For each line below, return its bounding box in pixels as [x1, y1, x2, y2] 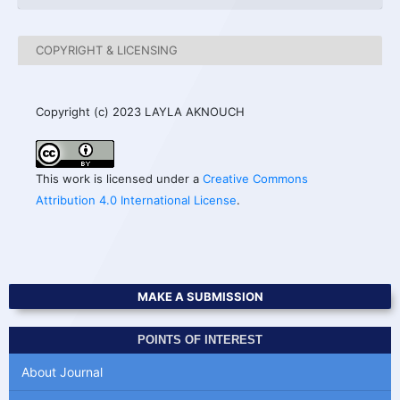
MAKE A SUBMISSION [137, 289, 263, 304]
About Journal [21, 363, 103, 379]
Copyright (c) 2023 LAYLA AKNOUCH [36, 104, 245, 119]
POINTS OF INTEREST [137, 333, 262, 347]
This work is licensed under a [36, 171, 203, 186]
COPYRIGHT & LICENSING [36, 43, 178, 58]
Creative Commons [203, 171, 308, 186]
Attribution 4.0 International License [36, 192, 237, 207]
